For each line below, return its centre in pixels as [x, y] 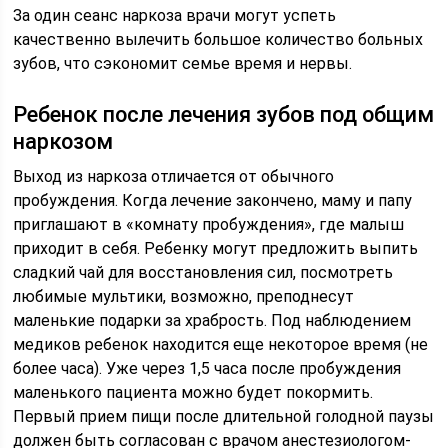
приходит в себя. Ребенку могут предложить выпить [216, 248]
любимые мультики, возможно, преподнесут [184, 296]
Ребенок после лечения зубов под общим [224, 114]
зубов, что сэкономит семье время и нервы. [183, 63]
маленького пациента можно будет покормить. [193, 392]
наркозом [63, 141]
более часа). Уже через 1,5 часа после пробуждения [207, 368]
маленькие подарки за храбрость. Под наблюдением [212, 320]
